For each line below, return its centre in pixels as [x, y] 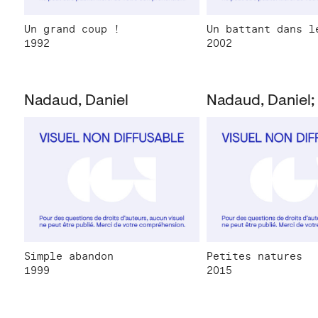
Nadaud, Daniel [76, 102]
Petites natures [255, 256]
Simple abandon [69, 256]
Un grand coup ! [72, 29]
